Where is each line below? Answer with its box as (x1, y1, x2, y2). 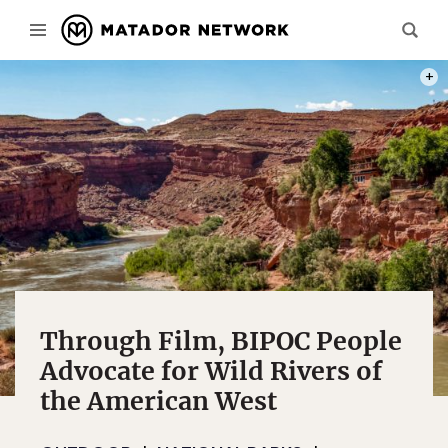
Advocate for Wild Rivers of (40, 355, 382, 387)
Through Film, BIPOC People (40, 325, 402, 357)
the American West (40, 385, 277, 417)
